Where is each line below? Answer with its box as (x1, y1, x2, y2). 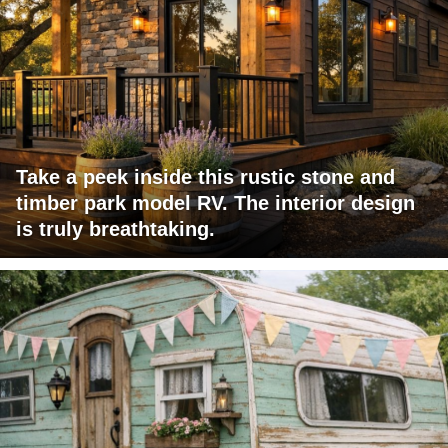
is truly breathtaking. (16, 218, 215, 241)
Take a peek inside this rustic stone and (16, 166, 395, 189)
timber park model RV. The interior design (16, 192, 415, 215)
